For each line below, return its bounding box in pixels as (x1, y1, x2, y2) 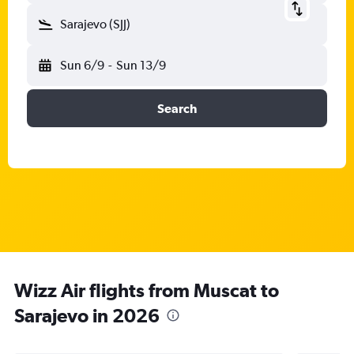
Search (157, 101, 197, 115)
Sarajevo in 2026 (14, 304, 160, 326)
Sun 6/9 (60, 58, 104, 73)
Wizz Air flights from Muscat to (14, 279, 279, 301)
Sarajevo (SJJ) (60, 17, 130, 32)
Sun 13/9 (115, 58, 166, 73)
